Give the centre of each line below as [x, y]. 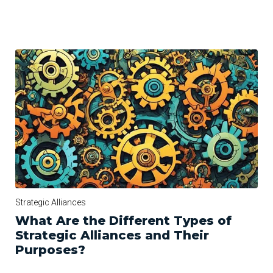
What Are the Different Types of [123, 220]
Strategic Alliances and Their [112, 235]
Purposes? [50, 250]
